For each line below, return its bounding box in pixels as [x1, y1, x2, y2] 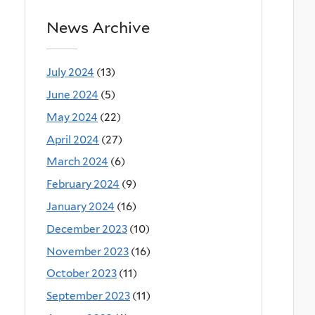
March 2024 [46, 155, 108, 169]
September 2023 [46, 289, 130, 303]
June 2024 [46, 87, 98, 101]
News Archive [46, 18, 150, 37]
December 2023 [46, 221, 127, 236]
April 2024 [46, 132, 99, 146]
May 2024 [46, 110, 98, 124]
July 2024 [46, 65, 94, 79]
